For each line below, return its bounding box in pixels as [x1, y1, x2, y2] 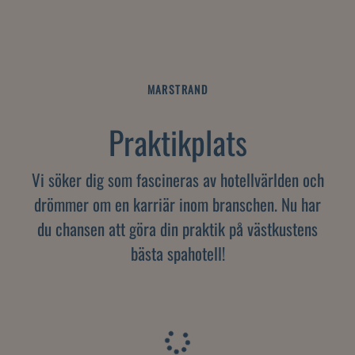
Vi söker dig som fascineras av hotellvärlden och [31, 166, 324, 192]
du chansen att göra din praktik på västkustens [37, 216, 318, 241]
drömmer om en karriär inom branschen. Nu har [34, 191, 321, 216]
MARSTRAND [147, 80, 208, 97]
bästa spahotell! [130, 240, 225, 265]
